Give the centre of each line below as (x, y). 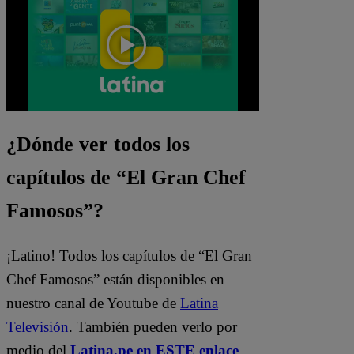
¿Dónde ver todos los (98, 144)
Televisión (38, 327)
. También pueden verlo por (153, 327)
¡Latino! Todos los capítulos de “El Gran (129, 256)
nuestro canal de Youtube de (93, 303)
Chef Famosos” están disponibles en (115, 280)
